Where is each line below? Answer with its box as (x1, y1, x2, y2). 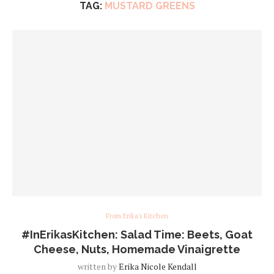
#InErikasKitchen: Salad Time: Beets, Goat (21, 228, 253, 241)
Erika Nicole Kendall (118, 260, 197, 272)
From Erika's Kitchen (106, 211, 168, 220)
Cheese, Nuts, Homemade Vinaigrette (34, 242, 240, 256)
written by (77, 260, 119, 272)
